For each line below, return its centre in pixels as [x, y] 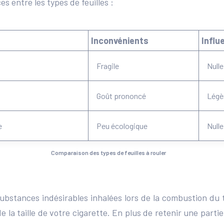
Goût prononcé [121, 96]
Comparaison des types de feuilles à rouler [108, 152]
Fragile [108, 66]
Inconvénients [120, 40]
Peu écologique [122, 126]
